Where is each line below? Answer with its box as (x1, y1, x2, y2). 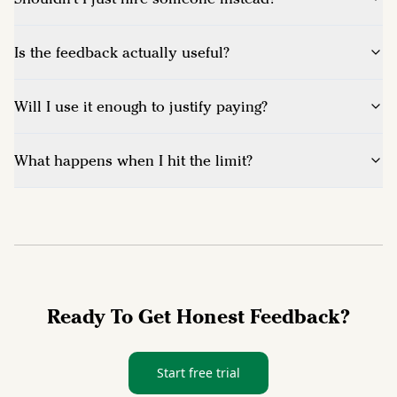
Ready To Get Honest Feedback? (47, 303, 350, 328)
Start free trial (157, 363, 240, 381)
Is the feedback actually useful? (14, 43, 230, 61)
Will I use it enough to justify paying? (14, 97, 268, 115)
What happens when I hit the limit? (14, 151, 253, 169)
